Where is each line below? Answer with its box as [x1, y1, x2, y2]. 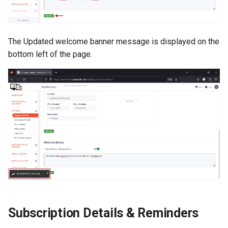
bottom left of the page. [8, 49, 92, 60]
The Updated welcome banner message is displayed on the [8, 37, 219, 47]
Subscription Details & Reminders [8, 205, 198, 220]
